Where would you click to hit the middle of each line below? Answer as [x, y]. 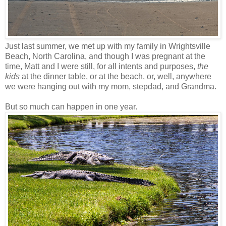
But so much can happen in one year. [72, 107]
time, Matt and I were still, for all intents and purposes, [101, 67]
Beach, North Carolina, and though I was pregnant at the [105, 56]
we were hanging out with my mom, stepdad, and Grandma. [112, 87]
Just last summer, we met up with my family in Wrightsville [108, 46]
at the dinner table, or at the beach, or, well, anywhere [116, 77]
